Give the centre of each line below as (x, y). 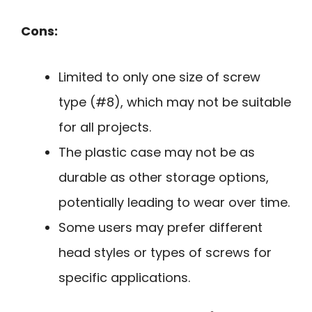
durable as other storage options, (164, 178)
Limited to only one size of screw (159, 77)
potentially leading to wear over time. (174, 203)
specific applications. (124, 278)
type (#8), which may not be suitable (175, 102)
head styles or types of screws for (165, 253)
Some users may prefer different (161, 228)
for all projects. (105, 127)
